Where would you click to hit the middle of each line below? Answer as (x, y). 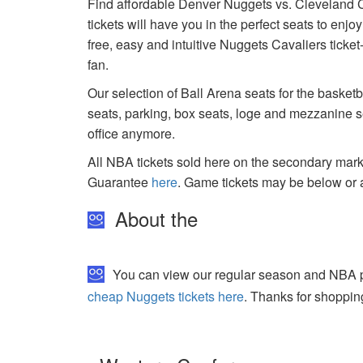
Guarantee (120, 181)
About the (154, 218)
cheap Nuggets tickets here (166, 297)
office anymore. (132, 133)
